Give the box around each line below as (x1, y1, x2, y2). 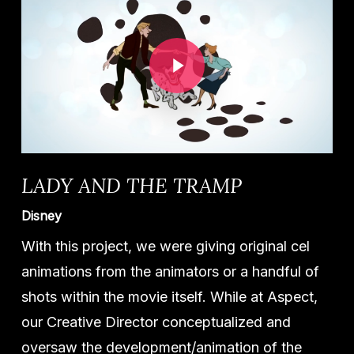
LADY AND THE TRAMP (21, 171, 242, 198)
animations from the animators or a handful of (21, 262, 319, 280)
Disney (21, 207, 62, 224)
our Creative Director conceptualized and (21, 313, 291, 330)
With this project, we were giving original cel (21, 237, 310, 254)
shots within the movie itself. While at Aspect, (21, 288, 318, 305)
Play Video (148, 28, 186, 45)
